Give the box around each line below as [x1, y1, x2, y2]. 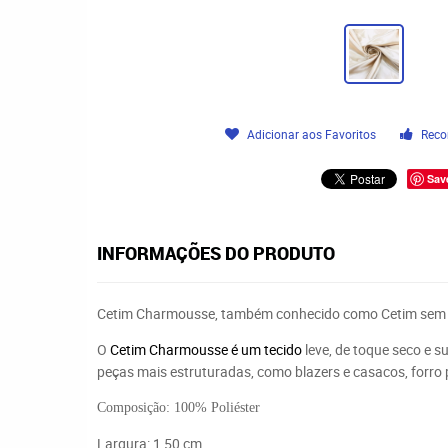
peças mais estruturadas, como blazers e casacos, [97, 362, 411, 381]
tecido [264, 340, 302, 359]
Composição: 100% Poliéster [97, 400, 260, 415]
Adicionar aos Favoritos [247, 126, 377, 142]
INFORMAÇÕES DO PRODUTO [97, 241, 335, 265]
